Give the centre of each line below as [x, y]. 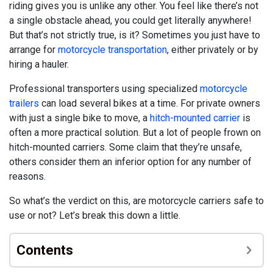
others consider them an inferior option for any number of [130, 162]
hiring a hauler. [39, 65]
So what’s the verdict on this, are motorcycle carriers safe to [136, 201]
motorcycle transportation [112, 50]
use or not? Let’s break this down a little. [95, 216]
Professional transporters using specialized [105, 89]
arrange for [34, 50]
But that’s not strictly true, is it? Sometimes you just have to [135, 35]
